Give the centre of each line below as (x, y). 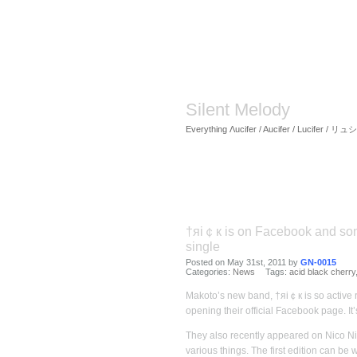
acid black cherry (322, 272)
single (202, 247)
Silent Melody (237, 110)
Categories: (209, 272)
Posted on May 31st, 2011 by (243, 262)
